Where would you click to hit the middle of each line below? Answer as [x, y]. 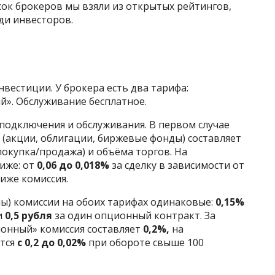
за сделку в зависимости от [177, 165]
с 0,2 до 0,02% [52, 243]
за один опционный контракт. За [135, 216]
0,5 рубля [30, 216]
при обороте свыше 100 [145, 243]
